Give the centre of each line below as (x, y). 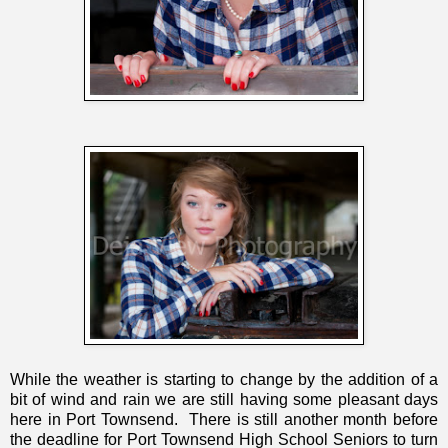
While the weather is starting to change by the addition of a (224, 380)
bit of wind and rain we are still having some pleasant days (224, 400)
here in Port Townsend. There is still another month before (224, 420)
